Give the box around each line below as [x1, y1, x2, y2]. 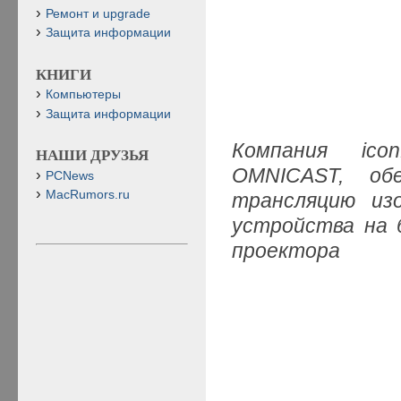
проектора [232, 238, 341, 262]
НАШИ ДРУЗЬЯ [36, 147, 149, 165]
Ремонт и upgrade [46, 6, 150, 21]
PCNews [46, 168, 94, 183]
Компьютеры [46, 88, 121, 102]
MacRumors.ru [46, 187, 130, 201]
